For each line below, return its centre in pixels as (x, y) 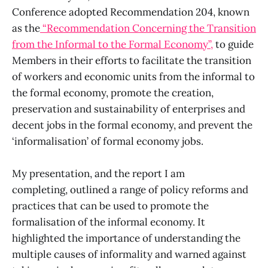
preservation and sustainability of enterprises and (129, 109)
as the (26, 28)
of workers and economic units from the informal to (133, 77)
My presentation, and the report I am (98, 174)
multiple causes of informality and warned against (129, 255)
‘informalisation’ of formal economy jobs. (108, 141)
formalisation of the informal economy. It (109, 222)
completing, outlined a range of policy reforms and (130, 190)
